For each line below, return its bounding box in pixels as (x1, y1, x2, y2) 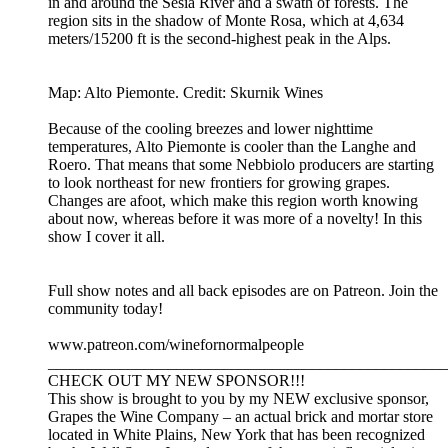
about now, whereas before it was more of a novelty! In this (48, 210, 422, 228)
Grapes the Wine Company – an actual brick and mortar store (48, 408, 433, 426)
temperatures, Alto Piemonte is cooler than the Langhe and (48, 138, 416, 156)
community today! (48, 300, 163, 318)
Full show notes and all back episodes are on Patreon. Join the (48, 282, 438, 300)
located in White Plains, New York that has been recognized (48, 426, 425, 444)
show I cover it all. (48, 228, 165, 246)
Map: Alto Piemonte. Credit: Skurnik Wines (48, 84, 323, 102)
